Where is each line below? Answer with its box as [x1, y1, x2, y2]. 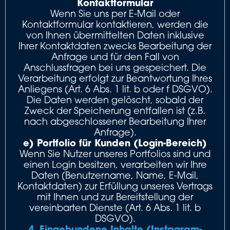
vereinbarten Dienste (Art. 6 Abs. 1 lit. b [29, 202, 201, 213]
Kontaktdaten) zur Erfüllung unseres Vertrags [17, 180, 213, 191]
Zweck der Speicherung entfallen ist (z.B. [25, 105, 205, 116]
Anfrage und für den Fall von [51, 51, 179, 62]
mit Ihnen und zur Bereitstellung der [37, 191, 193, 202]
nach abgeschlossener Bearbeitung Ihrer [24, 116, 206, 127]
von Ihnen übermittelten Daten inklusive [26, 29, 204, 41]
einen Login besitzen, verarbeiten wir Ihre [23, 159, 207, 170]
